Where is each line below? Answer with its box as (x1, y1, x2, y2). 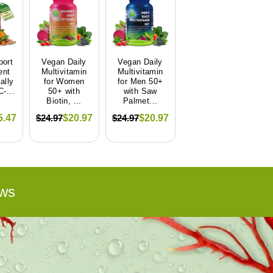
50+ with (48, 87, 80, 96)
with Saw (123, 87, 157, 96)
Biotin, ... (46, 96, 82, 105)
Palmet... (122, 96, 158, 105)
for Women (43, 77, 85, 86)
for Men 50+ (117, 77, 163, 86)
